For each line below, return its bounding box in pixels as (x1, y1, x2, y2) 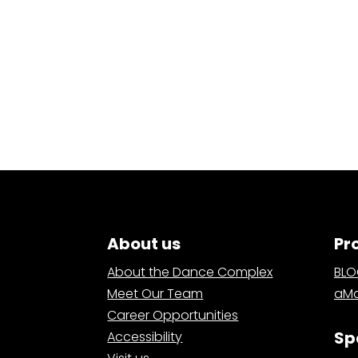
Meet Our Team (107, 284, 204, 304)
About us (107, 233, 181, 256)
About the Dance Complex (107, 263, 273, 282)
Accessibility (107, 328, 183, 347)
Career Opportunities (107, 306, 239, 325)
